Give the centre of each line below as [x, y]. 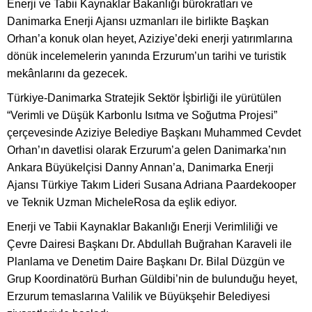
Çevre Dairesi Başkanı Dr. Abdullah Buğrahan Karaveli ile [149, 244]
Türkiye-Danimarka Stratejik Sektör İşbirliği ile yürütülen [144, 97]
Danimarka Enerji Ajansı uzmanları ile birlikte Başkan [138, 21]
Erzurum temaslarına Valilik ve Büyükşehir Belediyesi [139, 296]
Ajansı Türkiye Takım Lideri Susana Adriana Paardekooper [151, 185]
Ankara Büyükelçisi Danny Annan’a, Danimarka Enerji [140, 167]
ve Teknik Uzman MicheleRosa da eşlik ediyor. [122, 202]
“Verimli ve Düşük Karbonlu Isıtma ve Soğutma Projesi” [142, 115]
